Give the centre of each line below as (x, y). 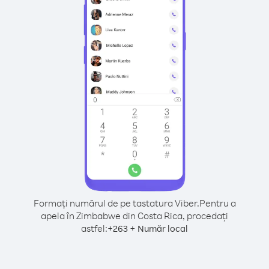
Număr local (163, 228)
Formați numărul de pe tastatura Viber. (116, 203)
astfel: (94, 228)
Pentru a (217, 203)
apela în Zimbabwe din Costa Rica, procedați (134, 216)
